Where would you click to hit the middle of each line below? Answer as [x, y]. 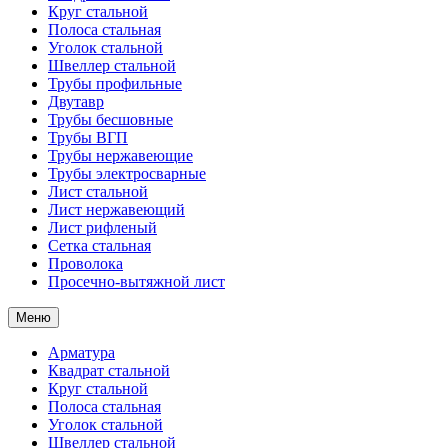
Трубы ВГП [88, 137]
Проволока [85, 263]
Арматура [81, 352]
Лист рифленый [102, 227]
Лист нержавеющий [116, 209]
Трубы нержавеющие [120, 155]
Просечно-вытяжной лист [136, 281]
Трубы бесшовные [110, 119]
